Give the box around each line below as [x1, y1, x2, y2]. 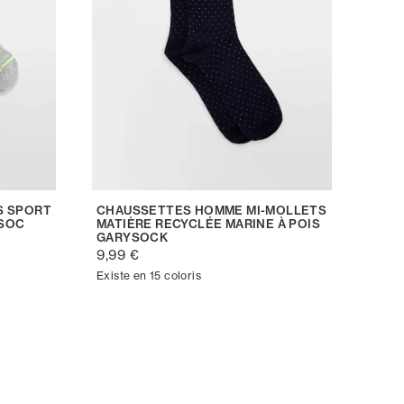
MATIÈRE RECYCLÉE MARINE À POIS [96, 216, 320, 231]
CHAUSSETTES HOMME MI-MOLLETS [96, 202, 327, 217]
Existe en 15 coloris [96, 268, 201, 282]
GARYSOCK [96, 229, 169, 244]
